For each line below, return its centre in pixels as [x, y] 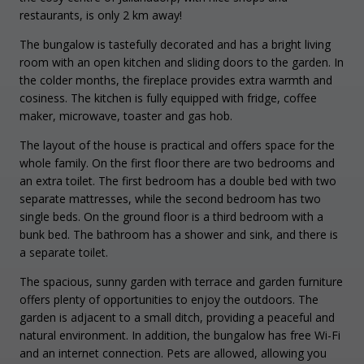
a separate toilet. [64, 252]
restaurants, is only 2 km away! [101, 15]
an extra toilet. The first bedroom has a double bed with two [178, 180]
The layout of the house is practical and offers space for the [177, 145]
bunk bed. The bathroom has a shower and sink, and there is [179, 234]
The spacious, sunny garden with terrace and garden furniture [181, 281]
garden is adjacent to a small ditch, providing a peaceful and [177, 317]
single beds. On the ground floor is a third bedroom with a [171, 216]
